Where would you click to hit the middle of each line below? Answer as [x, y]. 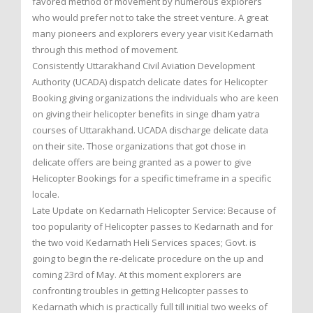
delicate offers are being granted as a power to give [142, 162]
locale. [46, 194]
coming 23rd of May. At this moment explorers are [137, 275]
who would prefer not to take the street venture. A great [150, 17]
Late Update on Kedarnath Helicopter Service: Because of [154, 210]
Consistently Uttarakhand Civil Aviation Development [144, 66]
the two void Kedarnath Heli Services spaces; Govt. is [144, 242]
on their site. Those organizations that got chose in [139, 146]
